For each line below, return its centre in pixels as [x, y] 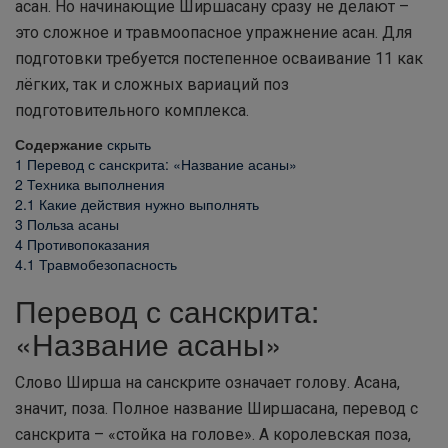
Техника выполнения [96, 184]
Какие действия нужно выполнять [149, 204]
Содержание [59, 144]
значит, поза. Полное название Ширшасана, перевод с [216, 408]
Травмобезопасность [108, 264]
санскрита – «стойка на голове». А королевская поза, [213, 434]
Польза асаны [73, 224]
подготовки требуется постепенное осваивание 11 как [219, 58]
